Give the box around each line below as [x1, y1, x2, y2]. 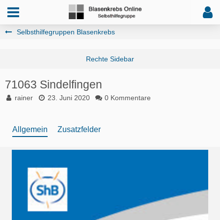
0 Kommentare [105, 94, 151, 102]
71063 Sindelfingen [5, 78, 102, 91]
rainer [15, 94, 33, 102]
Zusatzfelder [57, 125, 101, 134]
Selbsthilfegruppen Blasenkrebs [17, 28, 115, 36]
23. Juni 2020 [48, 94, 90, 102]
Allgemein [12, 125, 48, 134]
